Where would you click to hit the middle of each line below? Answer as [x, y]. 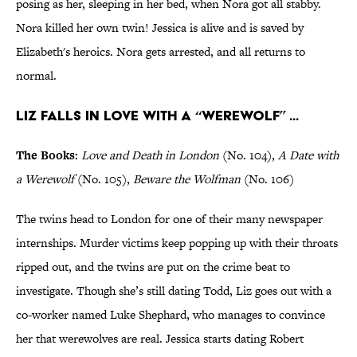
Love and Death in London [150, 155]
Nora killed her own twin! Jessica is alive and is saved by [160, 28]
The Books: [47, 155]
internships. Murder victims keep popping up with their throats [177, 243]
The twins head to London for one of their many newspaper [169, 219]
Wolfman [217, 179]
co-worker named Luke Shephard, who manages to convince [171, 315]
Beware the [163, 179]
